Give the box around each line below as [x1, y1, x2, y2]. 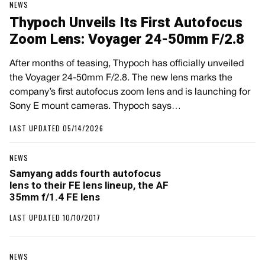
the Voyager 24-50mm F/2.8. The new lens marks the [9, 74, 232, 83]
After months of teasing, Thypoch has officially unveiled [9, 60, 244, 69]
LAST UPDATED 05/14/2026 [9, 123, 104, 134]
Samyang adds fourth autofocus [9, 167, 161, 180]
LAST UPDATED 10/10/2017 [9, 212, 101, 223]
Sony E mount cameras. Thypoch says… [9, 102, 181, 111]
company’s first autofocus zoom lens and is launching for [9, 88, 250, 97]
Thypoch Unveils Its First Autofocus [9, 14, 243, 31]
